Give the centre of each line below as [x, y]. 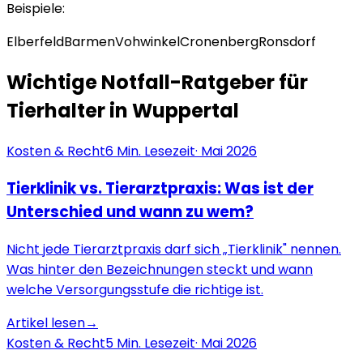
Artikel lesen [46, 322]
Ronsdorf [287, 42]
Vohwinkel [147, 42]
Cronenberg [219, 42]
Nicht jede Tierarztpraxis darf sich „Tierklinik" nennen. [174, 249]
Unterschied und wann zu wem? [130, 211]
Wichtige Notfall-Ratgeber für [157, 83]
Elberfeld [35, 42]
